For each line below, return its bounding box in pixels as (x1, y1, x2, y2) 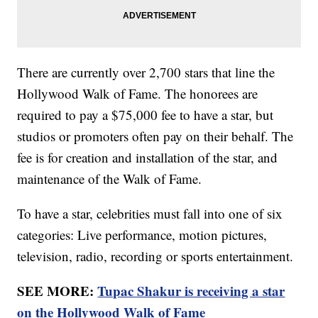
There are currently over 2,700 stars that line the (17, 63, 275, 82)
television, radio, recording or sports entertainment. (17, 247, 298, 265)
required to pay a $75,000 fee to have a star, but (17, 106, 274, 124)
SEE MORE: (17, 281, 98, 301)
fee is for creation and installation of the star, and (17, 148, 278, 167)
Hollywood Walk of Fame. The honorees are (17, 84, 258, 103)
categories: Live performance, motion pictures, (17, 226, 268, 244)
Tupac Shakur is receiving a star (97, 281, 285, 301)
